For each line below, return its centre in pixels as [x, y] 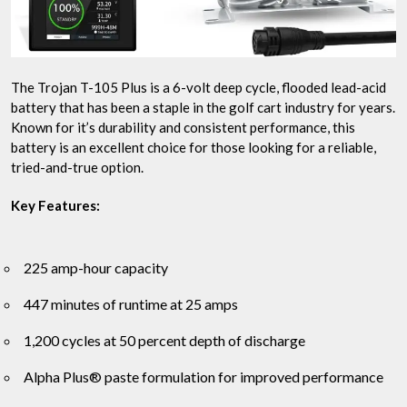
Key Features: [55, 206]
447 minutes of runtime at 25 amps [131, 304]
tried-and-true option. [77, 168]
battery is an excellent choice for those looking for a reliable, [194, 148]
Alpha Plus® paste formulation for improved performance [203, 377]
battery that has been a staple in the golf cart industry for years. [203, 108]
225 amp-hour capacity [96, 268]
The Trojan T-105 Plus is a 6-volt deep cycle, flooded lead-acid [199, 88]
